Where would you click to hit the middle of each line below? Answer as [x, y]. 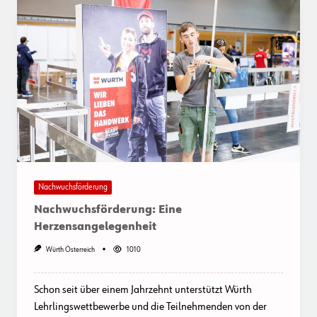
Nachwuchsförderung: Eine [108, 211]
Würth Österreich [70, 249]
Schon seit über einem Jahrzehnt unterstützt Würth [143, 290]
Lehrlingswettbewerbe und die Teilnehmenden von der [150, 307]
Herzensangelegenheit [95, 227]
